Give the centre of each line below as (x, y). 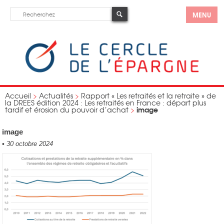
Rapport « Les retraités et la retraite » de (148, 95)
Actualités (56, 95)
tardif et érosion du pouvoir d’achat (67, 109)
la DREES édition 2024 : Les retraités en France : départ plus (105, 102)
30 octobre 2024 (29, 144)
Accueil (18, 95)
